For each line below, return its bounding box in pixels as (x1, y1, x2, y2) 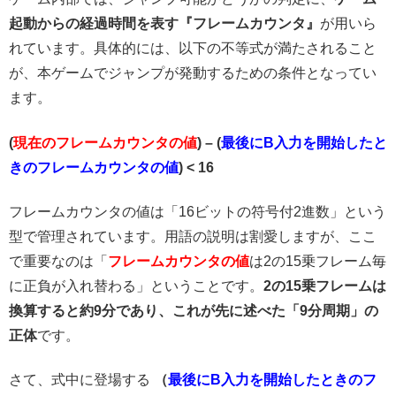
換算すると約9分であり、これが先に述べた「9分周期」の (9, 303, 378, 319)
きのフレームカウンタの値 (9, 159, 179, 175)
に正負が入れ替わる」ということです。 (9, 278, 263, 294)
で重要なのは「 (9, 254, 108, 270)
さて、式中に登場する (9, 372, 154, 388)
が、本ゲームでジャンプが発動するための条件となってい (9, 65, 377, 81)
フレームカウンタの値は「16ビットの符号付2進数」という (9, 204, 386, 220)
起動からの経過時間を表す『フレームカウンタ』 (9, 16, 320, 32)
